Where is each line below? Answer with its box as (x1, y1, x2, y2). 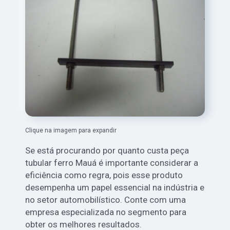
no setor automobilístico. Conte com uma (25, 195, 186, 205)
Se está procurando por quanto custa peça (25, 145, 189, 156)
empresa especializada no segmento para (25, 207, 187, 218)
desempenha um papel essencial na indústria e (25, 182, 205, 193)
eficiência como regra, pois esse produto (25, 170, 183, 181)
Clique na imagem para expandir (25, 127, 117, 135)
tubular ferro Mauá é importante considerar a (25, 158, 199, 168)
